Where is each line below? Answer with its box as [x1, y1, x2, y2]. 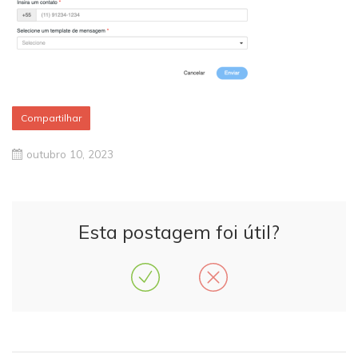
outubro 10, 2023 [26, 147, 113, 161]
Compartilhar [21, 112, 82, 124]
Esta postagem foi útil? [78, 220, 280, 244]
